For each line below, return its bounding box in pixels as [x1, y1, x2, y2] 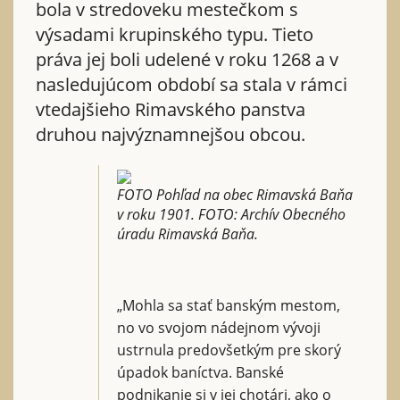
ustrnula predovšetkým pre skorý [117, 339, 341, 360]
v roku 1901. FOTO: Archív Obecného [117, 204, 346, 224]
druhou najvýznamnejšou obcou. [36, 121, 305, 146]
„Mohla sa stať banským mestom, [117, 295, 340, 315]
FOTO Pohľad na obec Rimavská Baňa [117, 184, 353, 204]
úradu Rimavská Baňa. [117, 223, 258, 244]
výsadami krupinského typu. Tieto [36, 21, 313, 46]
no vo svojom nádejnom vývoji [117, 317, 321, 337]
